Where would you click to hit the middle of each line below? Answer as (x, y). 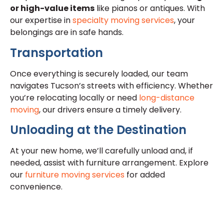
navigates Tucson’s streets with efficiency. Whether (111, 85)
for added (145, 175)
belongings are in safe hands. (67, 32)
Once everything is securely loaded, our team (99, 73)
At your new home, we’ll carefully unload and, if (101, 151)
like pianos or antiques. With (150, 8)
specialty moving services (122, 20)
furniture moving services (74, 175)
